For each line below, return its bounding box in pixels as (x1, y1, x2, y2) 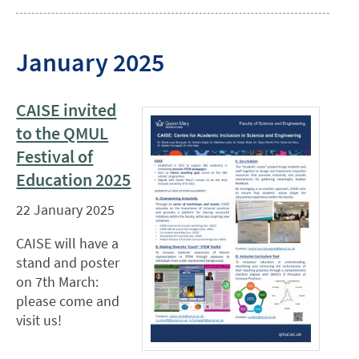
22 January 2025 (16, 200, 115, 220)
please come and (16, 292, 120, 311)
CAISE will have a (16, 234, 119, 253)
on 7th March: (16, 272, 99, 292)
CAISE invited (16, 99, 117, 121)
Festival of (16, 145, 94, 167)
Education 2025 (16, 168, 131, 191)
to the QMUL (16, 122, 109, 144)
